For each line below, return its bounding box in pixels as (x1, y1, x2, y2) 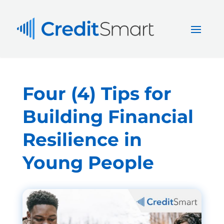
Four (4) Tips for (22, 82, 171, 105)
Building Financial (22, 105, 193, 128)
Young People (22, 151, 154, 174)
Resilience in (22, 128, 142, 151)
